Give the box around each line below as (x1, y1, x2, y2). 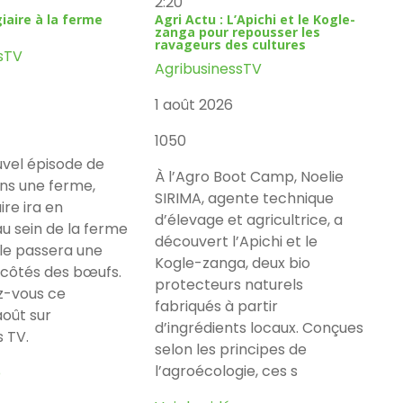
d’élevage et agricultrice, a (155, 209, 344, 230)
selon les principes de (155, 338, 308, 360)
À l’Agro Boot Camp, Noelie (155, 166, 345, 187)
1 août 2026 (155, 94, 234, 115)
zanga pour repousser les (155, 22, 321, 40)
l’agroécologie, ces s (155, 360, 299, 381)
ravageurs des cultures (155, 35, 307, 53)
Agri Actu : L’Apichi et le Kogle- (155, 10, 356, 28)
